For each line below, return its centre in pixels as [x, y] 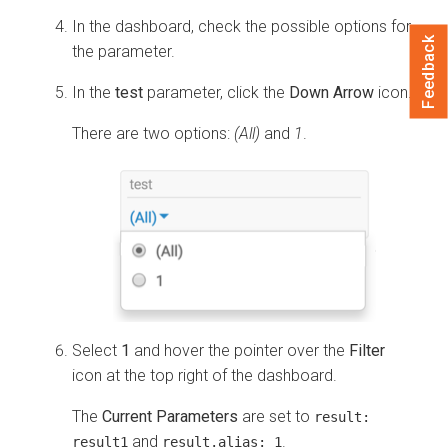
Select [96, 351]
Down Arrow [331, 92]
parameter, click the [216, 92]
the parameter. [123, 51]
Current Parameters [170, 417]
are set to [276, 417]
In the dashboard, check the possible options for [241, 26]
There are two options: [153, 133]
